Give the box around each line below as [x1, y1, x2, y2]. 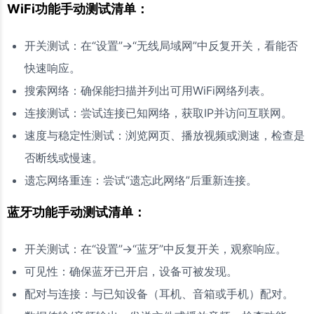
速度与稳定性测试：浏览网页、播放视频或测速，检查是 [25, 128, 305, 142]
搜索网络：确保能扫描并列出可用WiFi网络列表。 [25, 83, 271, 97]
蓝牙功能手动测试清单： [7, 204, 146, 219]
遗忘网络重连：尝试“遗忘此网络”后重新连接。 [25, 172, 257, 187]
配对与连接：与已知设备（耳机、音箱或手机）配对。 [25, 286, 294, 301]
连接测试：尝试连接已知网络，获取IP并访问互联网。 [25, 105, 292, 120]
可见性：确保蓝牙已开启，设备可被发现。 [25, 264, 238, 278]
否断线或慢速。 [25, 150, 103, 165]
